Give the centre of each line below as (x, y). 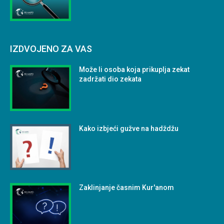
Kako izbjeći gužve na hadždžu (129, 128)
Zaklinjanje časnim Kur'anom (127, 187)
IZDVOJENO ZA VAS (51, 49)
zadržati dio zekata (110, 79)
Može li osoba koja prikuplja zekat (134, 70)
